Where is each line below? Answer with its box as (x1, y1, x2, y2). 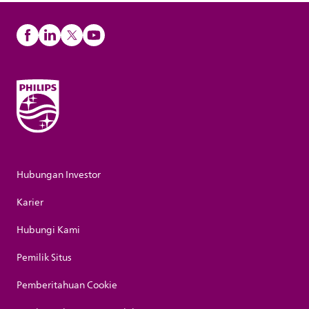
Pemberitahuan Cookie (17, 277, 117, 294)
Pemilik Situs (17, 250, 72, 266)
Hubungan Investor (17, 167, 101, 183)
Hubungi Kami (17, 222, 80, 239)
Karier (17, 195, 43, 211)
